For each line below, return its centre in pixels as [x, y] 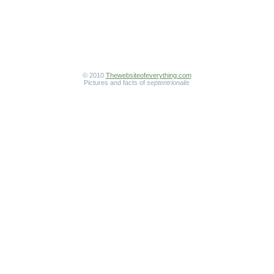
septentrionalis [168, 83]
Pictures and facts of [115, 83]
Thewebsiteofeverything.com [148, 75]
